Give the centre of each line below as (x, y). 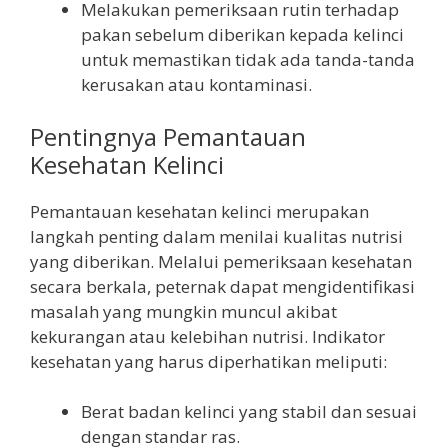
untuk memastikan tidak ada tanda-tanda (248, 60)
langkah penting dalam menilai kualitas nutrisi (216, 236)
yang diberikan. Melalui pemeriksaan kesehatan (221, 261)
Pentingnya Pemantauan (168, 136)
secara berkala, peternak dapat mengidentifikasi (222, 286)
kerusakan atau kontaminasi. (196, 85)
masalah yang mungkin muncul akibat (183, 311)
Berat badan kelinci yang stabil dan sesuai (249, 412)
